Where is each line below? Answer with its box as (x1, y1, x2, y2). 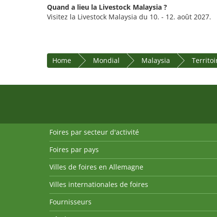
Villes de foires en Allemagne (49, 162, 143, 172)
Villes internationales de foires (49, 180, 148, 189)
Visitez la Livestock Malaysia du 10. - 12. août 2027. (47, 12, 211, 22)
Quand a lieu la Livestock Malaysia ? (47, 2, 167, 12)
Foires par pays (49, 145, 99, 155)
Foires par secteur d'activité (49, 127, 139, 137)
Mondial (93, 56, 120, 65)
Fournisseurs (49, 197, 92, 207)
